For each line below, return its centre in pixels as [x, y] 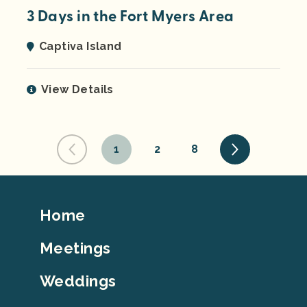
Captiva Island [81, 47]
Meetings [75, 248]
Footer [49, 211]
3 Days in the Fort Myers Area [131, 17]
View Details [77, 90]
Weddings [78, 281]
